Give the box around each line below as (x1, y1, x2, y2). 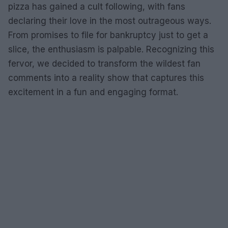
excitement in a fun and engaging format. (8, 87, 178, 97)
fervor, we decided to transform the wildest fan (8, 59, 201, 69)
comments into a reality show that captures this (8, 73, 204, 83)
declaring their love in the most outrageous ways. (8, 16, 211, 26)
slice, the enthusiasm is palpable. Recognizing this (8, 44, 214, 54)
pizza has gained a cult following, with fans (8, 2, 185, 12)
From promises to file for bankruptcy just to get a (8, 30, 208, 40)
